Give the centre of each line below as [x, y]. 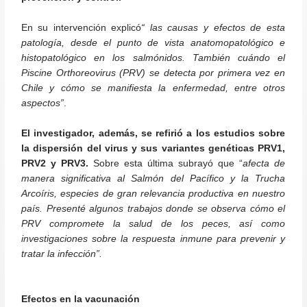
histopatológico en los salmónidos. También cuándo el [153, 58]
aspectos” [43, 103]
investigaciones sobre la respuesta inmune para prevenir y [153, 238]
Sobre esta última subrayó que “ [166, 163]
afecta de [264, 163]
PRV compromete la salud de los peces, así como [153, 223]
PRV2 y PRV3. [55, 163]
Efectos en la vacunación [82, 299]
